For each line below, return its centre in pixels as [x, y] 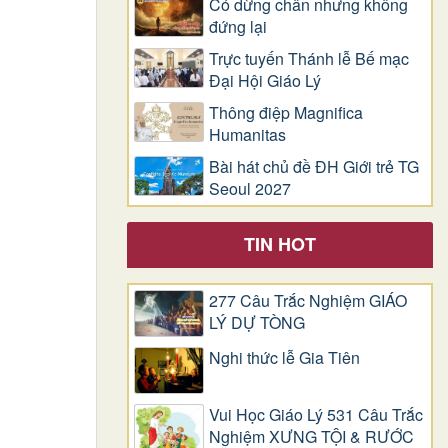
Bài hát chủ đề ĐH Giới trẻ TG [314, 166]
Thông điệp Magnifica [286, 112]
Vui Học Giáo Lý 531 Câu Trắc [316, 415]
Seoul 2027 [250, 188]
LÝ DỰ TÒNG [257, 322]
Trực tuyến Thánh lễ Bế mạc [309, 58]
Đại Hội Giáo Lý [265, 80]
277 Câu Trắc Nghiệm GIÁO [308, 300]
